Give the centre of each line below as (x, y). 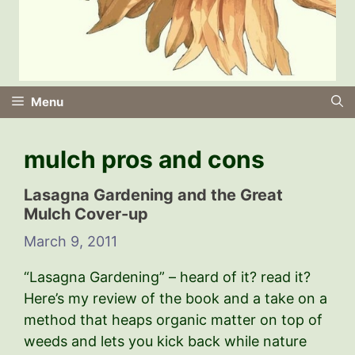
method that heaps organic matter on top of (173, 319)
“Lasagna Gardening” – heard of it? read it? (167, 277)
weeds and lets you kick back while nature (165, 341)
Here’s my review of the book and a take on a (176, 298)
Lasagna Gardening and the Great (153, 195)
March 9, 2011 (71, 241)
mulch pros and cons (144, 159)
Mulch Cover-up (86, 214)
